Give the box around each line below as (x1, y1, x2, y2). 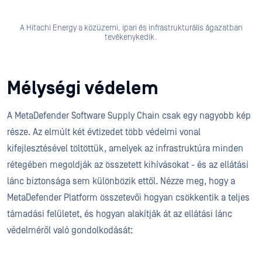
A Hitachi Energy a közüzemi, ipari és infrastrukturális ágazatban (19, 23, 243, 33)
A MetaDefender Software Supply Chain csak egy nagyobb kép (7, 111, 251, 121)
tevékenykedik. (105, 33, 157, 42)
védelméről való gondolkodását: (7, 225, 135, 236)
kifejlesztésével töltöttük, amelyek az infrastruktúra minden (7, 143, 243, 154)
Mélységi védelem (7, 78, 158, 99)
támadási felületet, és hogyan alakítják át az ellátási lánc (7, 209, 232, 219)
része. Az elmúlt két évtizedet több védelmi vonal (7, 127, 201, 137)
